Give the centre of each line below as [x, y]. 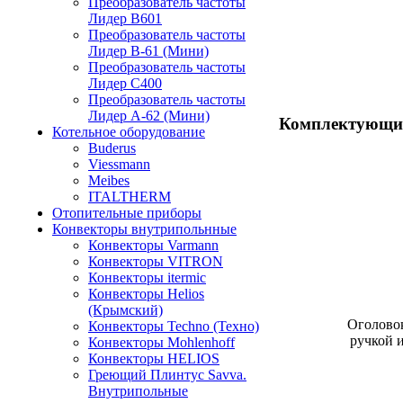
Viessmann [119, 164]
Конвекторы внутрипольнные [144, 229]
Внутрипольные [138, 391]
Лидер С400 [125, 83]
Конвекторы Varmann [153, 245]
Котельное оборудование [129, 132]
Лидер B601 [125, 18]
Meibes [109, 180]
